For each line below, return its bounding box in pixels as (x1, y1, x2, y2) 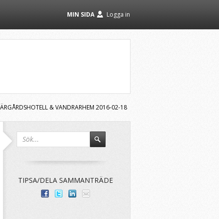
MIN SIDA (67, 10, 94, 19)
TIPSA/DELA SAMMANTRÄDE (18, 175, 113, 185)
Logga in (107, 10, 130, 19)
